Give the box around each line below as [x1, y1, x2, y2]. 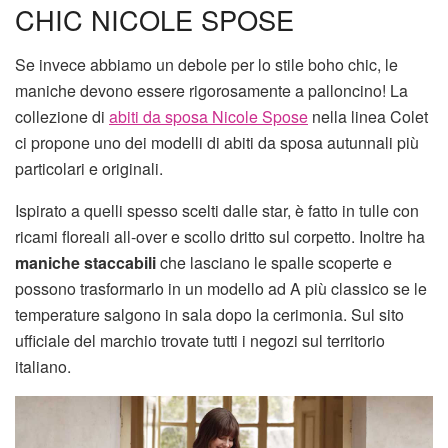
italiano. [15, 354, 71, 378]
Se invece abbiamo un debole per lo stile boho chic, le [15, 52, 398, 76]
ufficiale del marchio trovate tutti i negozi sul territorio [15, 328, 385, 352]
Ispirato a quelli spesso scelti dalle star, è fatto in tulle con [15, 198, 419, 222]
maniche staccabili [15, 250, 156, 274]
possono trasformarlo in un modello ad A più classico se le [15, 276, 427, 300]
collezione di [15, 104, 109, 128]
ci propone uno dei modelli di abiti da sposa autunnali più [15, 130, 419, 154]
